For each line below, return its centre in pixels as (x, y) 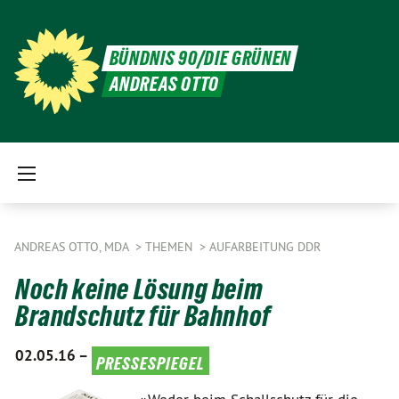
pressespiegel (151, 361)
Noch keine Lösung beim (139, 289)
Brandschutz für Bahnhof (143, 316)
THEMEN (171, 247)
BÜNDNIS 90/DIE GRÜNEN (200, 58)
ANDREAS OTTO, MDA (73, 247)
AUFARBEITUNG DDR (265, 247)
